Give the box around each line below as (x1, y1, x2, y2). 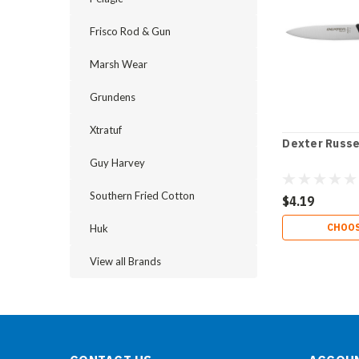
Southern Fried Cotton (90, 189, 195, 202)
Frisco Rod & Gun (90, 25, 171, 38)
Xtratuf (90, 123, 122, 136)
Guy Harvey (90, 156, 145, 169)
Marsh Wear (90, 58, 147, 71)
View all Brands (90, 255, 161, 268)
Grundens (90, 91, 135, 103)
